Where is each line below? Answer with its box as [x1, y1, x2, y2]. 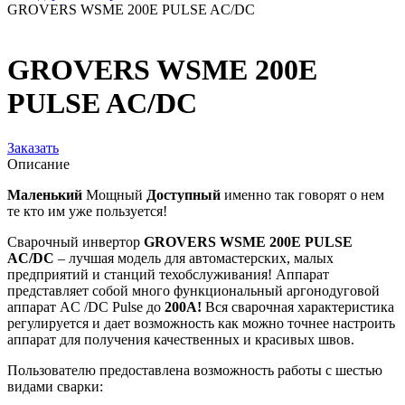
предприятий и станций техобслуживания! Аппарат [7, 266, 329, 282]
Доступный [146, 186, 221, 202]
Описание [7, 155, 70, 172]
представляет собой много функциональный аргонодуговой [7, 282, 380, 298]
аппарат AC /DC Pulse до [7, 298, 165, 315]
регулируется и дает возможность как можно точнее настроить [7, 315, 395, 331]
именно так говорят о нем [221, 186, 384, 202]
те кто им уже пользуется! [7, 202, 167, 219]
